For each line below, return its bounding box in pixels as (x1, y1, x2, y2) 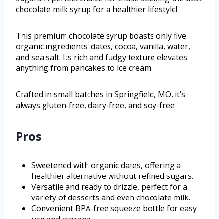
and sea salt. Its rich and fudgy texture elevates (16, 51, 187, 63)
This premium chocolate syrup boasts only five (16, 30, 186, 41)
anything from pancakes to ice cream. (16, 62, 153, 73)
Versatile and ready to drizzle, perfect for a (31, 181, 187, 192)
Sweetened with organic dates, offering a (31, 159, 181, 171)
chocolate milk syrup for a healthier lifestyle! (16, 3, 177, 15)
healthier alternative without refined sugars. (31, 170, 193, 181)
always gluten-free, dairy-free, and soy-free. (16, 99, 176, 110)
